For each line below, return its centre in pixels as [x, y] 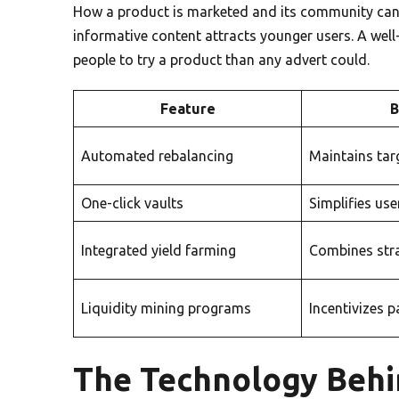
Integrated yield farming [159, 250]
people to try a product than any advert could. [221, 59]
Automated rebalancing [157, 155]
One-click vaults [132, 203]
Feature [187, 108]
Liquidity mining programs [166, 308]
